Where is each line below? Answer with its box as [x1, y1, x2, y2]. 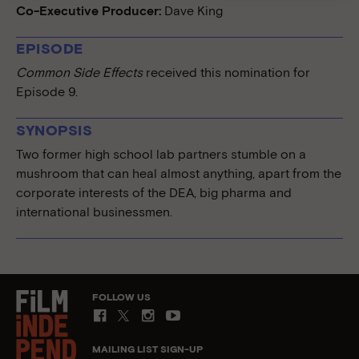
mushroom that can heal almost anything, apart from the [16, 165, 341, 181]
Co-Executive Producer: [16, 2, 161, 18]
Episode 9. [16, 84, 78, 99]
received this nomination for [143, 65, 310, 80]
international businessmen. [16, 204, 172, 220]
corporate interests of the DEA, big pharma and [16, 184, 292, 200]
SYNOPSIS [16, 121, 92, 139]
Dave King [161, 2, 223, 18]
